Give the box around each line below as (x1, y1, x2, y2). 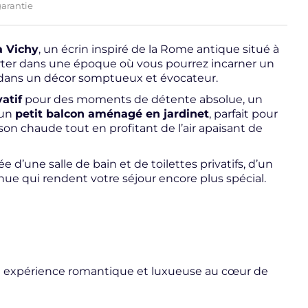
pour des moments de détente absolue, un (22, 92, 263, 106)
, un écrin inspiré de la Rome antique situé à (38, 42, 279, 56)
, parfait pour (209, 107, 278, 120)
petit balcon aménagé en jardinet (15, 107, 209, 120)
